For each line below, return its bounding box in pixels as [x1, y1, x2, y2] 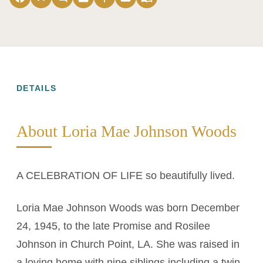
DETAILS [16, 84, 57, 93]
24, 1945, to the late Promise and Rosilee [16, 220, 210, 232]
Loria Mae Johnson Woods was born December [16, 202, 240, 214]
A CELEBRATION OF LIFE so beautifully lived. [16, 170, 235, 181]
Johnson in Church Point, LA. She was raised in [16, 238, 240, 250]
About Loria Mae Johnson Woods [16, 122, 237, 140]
